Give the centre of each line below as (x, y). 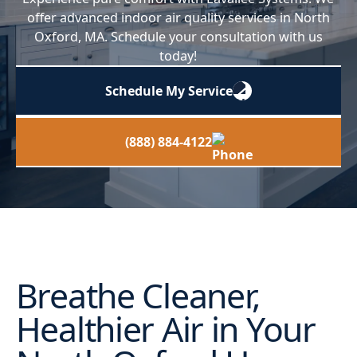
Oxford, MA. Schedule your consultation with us (178, 36)
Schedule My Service (169, 90)
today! (178, 55)
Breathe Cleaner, (138, 296)
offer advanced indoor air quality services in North (178, 17)
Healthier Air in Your (165, 329)
